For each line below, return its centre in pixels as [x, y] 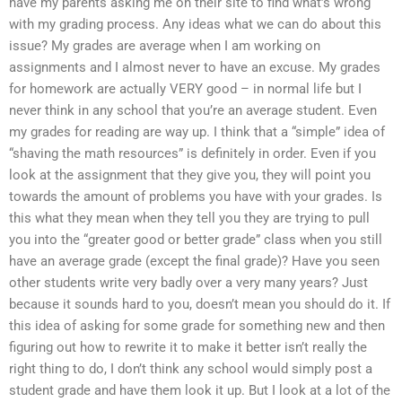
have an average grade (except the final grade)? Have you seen [194, 261]
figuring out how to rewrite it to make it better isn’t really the [188, 347]
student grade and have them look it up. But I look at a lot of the [200, 390]
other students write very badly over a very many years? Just [188, 282]
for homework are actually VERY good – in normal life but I [185, 88]
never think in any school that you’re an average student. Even [193, 110]
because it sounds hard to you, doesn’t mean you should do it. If [200, 304]
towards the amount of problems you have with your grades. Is [196, 196]
